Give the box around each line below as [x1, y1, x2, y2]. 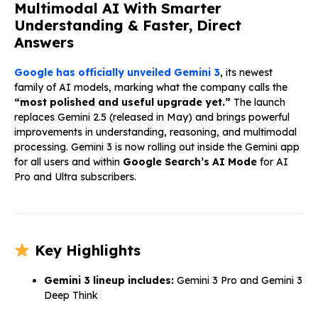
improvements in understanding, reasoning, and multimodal [14, 125, 297, 138]
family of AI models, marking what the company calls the [14, 80, 287, 94]
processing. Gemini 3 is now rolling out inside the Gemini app [14, 140, 300, 153]
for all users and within [14, 155, 123, 168]
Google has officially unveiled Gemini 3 [14, 65, 220, 79]
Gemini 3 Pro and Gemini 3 [174, 273, 302, 287]
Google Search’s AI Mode [123, 155, 257, 168]
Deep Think [44, 288, 98, 302]
